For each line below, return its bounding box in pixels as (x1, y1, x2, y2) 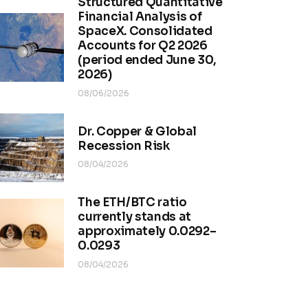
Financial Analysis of (78, 10, 202, 25)
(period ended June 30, (78, 53, 217, 68)
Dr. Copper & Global (78, 124, 197, 139)
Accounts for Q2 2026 (78, 38, 208, 54)
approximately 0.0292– (78, 223, 217, 239)
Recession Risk (78, 138, 170, 153)
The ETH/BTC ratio (78, 195, 187, 210)
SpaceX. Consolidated (78, 24, 212, 39)
